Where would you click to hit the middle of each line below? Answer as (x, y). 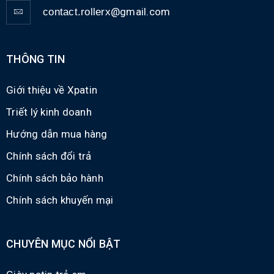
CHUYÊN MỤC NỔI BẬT (64, 244)
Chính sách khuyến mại (60, 200)
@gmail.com (140, 12)
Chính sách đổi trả (49, 156)
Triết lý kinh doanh (49, 112)
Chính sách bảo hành (55, 178)
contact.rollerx (77, 12)
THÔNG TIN (36, 59)
